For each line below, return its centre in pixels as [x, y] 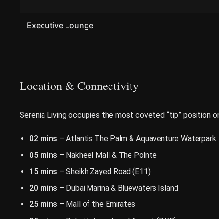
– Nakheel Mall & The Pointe [107, 155]
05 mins [44, 155]
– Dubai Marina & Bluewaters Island [118, 188]
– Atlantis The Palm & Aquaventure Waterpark [137, 139]
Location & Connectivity [79, 85]
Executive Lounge [60, 25]
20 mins [44, 188]
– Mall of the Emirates [97, 204]
